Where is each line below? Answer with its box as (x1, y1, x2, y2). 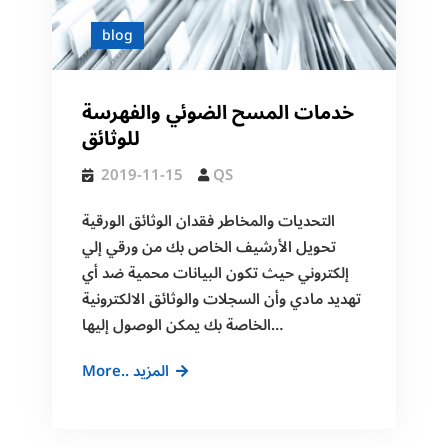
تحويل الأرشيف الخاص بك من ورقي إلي (81, 231, 336, 264)
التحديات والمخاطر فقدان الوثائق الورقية (81, 205, 335, 238)
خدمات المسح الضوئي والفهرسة (81, 93, 354, 134)
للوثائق (81, 119, 140, 160)
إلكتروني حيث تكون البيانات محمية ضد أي (81, 257, 349, 290)
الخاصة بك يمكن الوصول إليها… (270, 309, 283, 342)
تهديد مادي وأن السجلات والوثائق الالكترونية (81, 283, 361, 316)
